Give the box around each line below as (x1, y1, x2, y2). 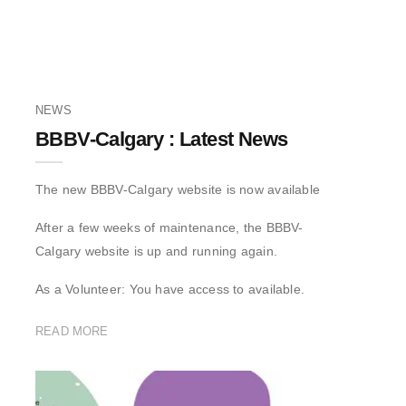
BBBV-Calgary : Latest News (35, 127, 288, 150)
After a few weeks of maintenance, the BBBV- (35, 219, 304, 235)
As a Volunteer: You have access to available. (35, 281, 305, 296)
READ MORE (35, 324, 109, 338)
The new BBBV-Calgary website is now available (35, 181, 321, 197)
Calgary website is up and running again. (35, 243, 278, 258)
